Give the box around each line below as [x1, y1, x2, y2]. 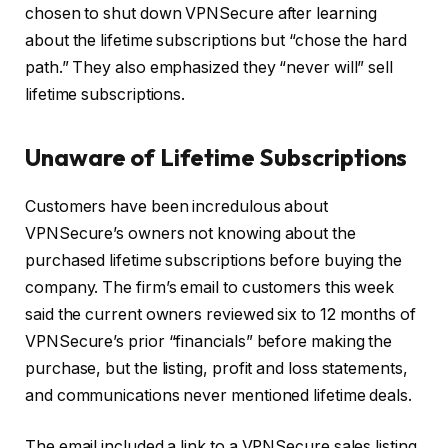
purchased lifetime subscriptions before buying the [25, 250, 403, 270]
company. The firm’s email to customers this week [25, 277, 395, 297]
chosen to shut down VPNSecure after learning [25, 3, 377, 23]
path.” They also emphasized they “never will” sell [25, 57, 394, 77]
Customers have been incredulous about [25, 196, 329, 216]
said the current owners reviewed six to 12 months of [25, 304, 416, 324]
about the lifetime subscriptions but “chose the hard [25, 30, 407, 50]
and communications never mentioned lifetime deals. [25, 385, 413, 405]
